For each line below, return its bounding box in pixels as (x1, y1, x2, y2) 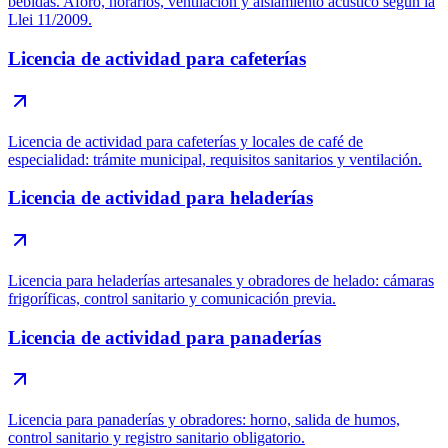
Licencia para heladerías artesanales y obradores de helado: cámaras (8, 271, 434, 289)
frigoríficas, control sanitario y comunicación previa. (8, 289, 336, 307)
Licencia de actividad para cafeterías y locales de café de (8, 132, 363, 150)
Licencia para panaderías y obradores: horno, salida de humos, (8, 411, 400, 429)
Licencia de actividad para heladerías (8, 187, 313, 209)
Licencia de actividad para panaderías (8, 326, 321, 348)
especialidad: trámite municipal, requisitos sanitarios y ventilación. (8, 150, 422, 168)
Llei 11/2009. (8, 11, 92, 29)
